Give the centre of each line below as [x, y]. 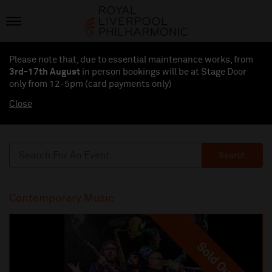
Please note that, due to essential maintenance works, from [131, 60]
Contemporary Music [62, 199]
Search [232, 156]
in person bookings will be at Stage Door [163, 72]
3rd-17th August [45, 72]
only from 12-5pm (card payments [80, 84]
